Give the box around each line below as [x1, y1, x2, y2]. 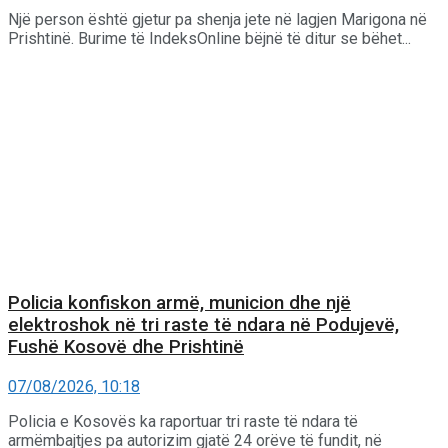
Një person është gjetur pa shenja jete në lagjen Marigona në [8, 10, 427, 30]
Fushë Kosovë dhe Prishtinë [8, 335, 244, 358]
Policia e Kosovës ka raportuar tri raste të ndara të [8, 411, 358, 431]
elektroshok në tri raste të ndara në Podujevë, [8, 313, 399, 336]
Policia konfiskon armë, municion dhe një [8, 291, 351, 314]
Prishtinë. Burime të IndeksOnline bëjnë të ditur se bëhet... [8, 29, 411, 49]
